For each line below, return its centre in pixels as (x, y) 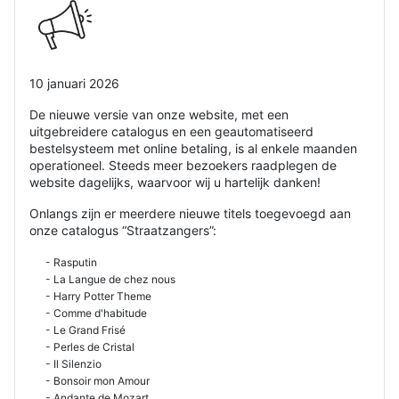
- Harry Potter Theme (90, 296)
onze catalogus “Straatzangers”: (123, 230)
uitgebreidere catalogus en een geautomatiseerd (171, 131)
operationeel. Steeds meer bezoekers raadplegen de (183, 165)
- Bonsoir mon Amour (90, 380)
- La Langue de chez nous (102, 279)
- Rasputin (63, 262)
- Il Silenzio (65, 363)
